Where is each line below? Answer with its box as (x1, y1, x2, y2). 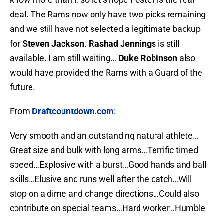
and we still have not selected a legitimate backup (10, 24, 201, 34)
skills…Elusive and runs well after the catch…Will (10, 174, 192, 185)
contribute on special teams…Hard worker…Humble (10, 203, 205, 214)
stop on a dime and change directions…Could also (10, 188, 199, 199)
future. (10, 82, 35, 93)
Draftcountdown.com (32, 106, 114, 117)
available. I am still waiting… (10, 53, 116, 63)
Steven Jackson (22, 38, 84, 49)
